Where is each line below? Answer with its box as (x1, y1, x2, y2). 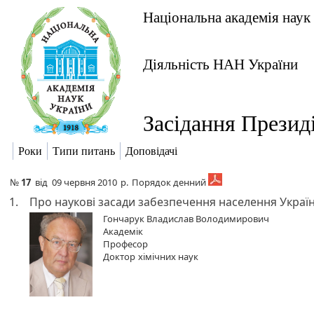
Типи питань (53, 145, 115, 158)
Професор (103, 238, 148, 250)
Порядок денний (132, 176, 208, 189)
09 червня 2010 (52, 176, 117, 189)
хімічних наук (138, 250, 198, 263)
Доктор (103, 250, 135, 263)
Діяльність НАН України (143, 54, 298, 74)
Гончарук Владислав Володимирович (103, 212, 269, 225)
